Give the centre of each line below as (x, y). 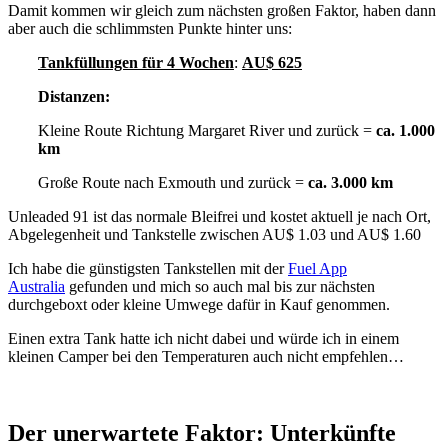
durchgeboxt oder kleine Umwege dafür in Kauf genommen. (199, 305)
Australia (36, 287)
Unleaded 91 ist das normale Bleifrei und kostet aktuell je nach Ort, (219, 217)
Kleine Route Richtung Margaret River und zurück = (207, 131)
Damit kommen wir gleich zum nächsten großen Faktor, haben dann (222, 11)
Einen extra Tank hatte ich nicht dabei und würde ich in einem (203, 339)
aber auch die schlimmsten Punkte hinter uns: (150, 29)
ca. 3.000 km (350, 183)
